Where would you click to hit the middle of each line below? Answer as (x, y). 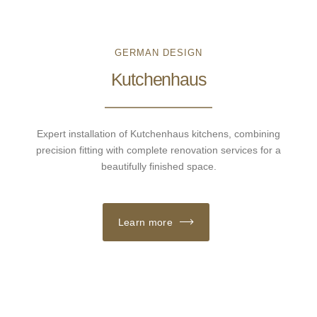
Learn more (145, 223)
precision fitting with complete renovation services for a (158, 150)
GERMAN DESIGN (158, 53)
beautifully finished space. (158, 167)
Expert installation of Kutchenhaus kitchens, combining (158, 134)
